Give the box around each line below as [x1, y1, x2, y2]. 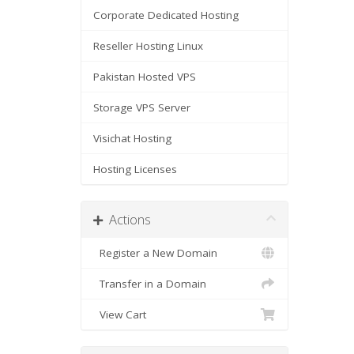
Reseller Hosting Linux [93, 39, 203, 53]
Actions [103, 210, 151, 228]
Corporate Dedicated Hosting [93, 8, 239, 22]
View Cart [93, 307, 146, 322]
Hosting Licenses [93, 162, 177, 176]
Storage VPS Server [93, 100, 190, 115]
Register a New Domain [93, 246, 217, 260]
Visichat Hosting [93, 131, 171, 145]
